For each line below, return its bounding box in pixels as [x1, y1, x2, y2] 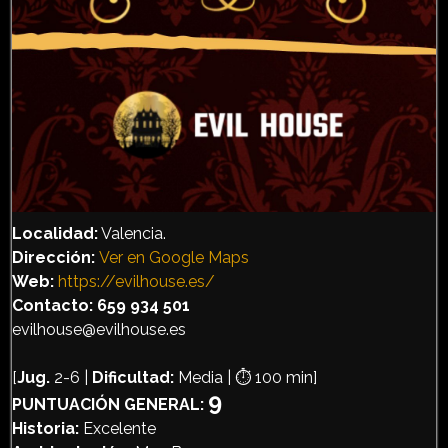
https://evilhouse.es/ [58, 271, 215, 291]
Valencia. [98, 223, 166, 243]
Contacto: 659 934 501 [12, 295, 190, 315]
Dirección [12, 247, 91, 267]
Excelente [79, 418, 156, 438]
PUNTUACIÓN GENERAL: [12, 394, 204, 414]
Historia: [12, 418, 79, 438]
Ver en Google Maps [99, 247, 249, 267]
